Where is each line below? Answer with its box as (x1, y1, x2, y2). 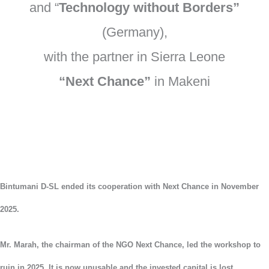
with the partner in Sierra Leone (44, 49, 225, 64)
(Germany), (101, 24, 168, 40)
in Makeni (151, 73, 210, 89)
